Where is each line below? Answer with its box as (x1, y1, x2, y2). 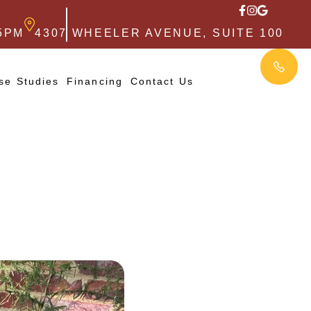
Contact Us (130, 76, 194, 87)
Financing (67, 76, 123, 87)
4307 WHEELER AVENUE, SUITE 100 (35, 26, 285, 39)
